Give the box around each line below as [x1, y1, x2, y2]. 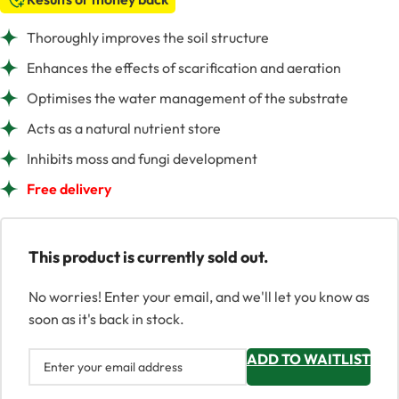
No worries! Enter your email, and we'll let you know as [28, 288, 370, 306]
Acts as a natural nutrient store [27, 119, 221, 138]
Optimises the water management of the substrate [27, 89, 348, 108]
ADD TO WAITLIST [247, 350, 370, 369]
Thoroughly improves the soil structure [27, 28, 269, 47]
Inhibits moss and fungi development [27, 150, 257, 168]
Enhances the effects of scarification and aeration [27, 59, 341, 77]
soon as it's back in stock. [28, 310, 184, 329]
